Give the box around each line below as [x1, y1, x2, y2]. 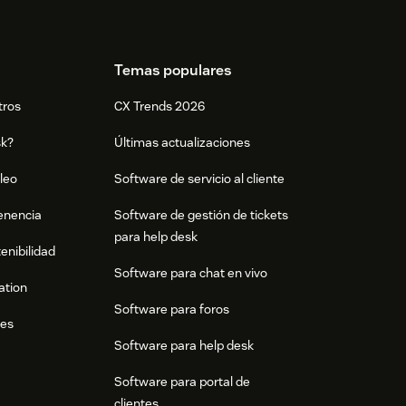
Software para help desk [113, 337, 254, 354]
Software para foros [113, 301, 229, 318]
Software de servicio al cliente [113, 170, 285, 188]
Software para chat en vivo [113, 265, 267, 282]
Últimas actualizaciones [113, 134, 250, 151]
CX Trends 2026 [113, 98, 205, 115]
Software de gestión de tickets [113, 207, 288, 224]
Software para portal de [113, 373, 250, 391]
